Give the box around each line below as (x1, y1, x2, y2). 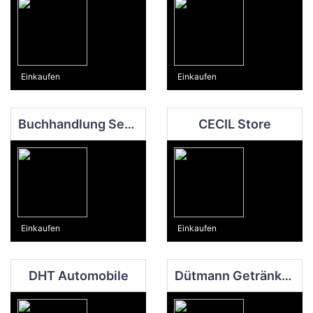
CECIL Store (198, 116, 271, 131)
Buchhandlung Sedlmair (124, 116, 135, 131)
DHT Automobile (28, 268, 129, 283)
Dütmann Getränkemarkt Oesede (282, 268, 292, 283)
